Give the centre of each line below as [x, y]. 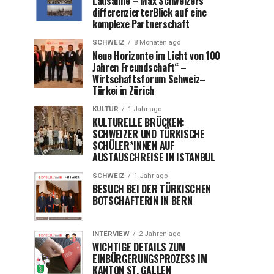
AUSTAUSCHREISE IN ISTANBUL [154, 157]
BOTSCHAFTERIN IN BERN [143, 201]
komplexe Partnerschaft [141, 24]
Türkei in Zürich [123, 91]
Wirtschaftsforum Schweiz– [149, 79]
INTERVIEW [111, 234]
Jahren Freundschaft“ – [139, 67]
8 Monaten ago [157, 43]
